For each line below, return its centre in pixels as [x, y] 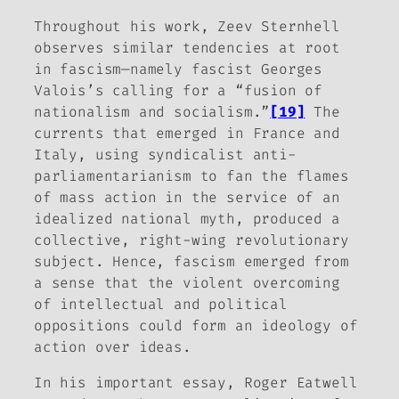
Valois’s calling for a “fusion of [179, 90]
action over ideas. [113, 346]
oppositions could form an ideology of [196, 325]
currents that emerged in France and [187, 133]
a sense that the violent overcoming [187, 282]
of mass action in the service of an [187, 197]
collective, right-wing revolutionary [191, 240]
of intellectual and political [161, 304]
